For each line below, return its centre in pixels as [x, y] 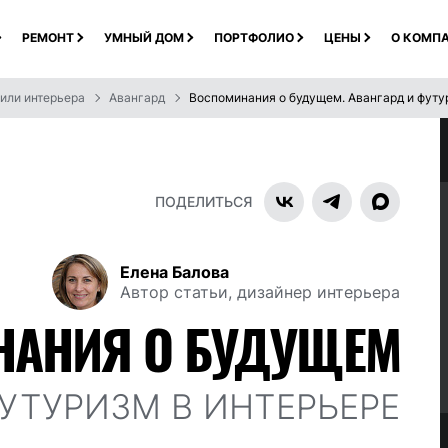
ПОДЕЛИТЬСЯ [203, 201]
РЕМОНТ [47, 37]
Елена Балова [174, 272]
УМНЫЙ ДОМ [143, 37]
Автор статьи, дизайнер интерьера [260, 292]
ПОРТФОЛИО [253, 37]
